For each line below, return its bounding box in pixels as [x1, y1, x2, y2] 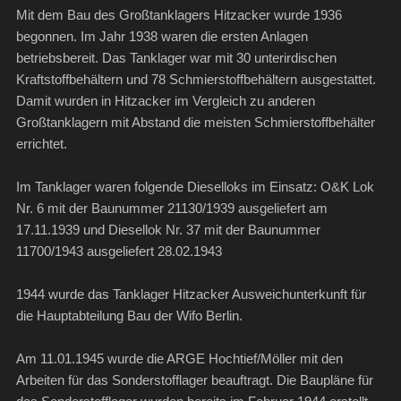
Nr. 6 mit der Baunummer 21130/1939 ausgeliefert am [15, 200, 328, 217]
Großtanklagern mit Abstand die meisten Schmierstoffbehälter [15, 115, 375, 131]
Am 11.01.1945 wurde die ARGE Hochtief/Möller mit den [15, 351, 343, 367]
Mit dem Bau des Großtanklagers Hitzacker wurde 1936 [15, 7, 342, 23]
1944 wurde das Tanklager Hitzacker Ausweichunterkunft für [15, 286, 366, 303]
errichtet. [15, 136, 67, 152]
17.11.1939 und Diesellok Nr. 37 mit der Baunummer [15, 222, 320, 238]
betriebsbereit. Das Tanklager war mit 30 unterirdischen [15, 50, 337, 66]
